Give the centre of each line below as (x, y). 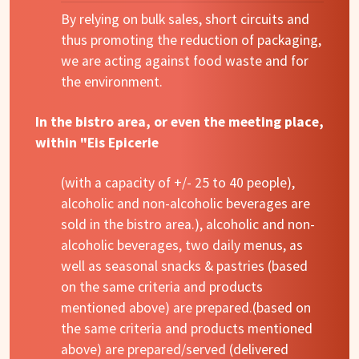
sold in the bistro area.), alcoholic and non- (188, 225)
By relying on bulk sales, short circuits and (185, 20)
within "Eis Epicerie (97, 143)
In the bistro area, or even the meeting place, (179, 122)
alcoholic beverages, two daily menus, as (182, 246)
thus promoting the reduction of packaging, (191, 40)
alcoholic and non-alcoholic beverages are (186, 204)
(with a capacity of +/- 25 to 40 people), (178, 183)
